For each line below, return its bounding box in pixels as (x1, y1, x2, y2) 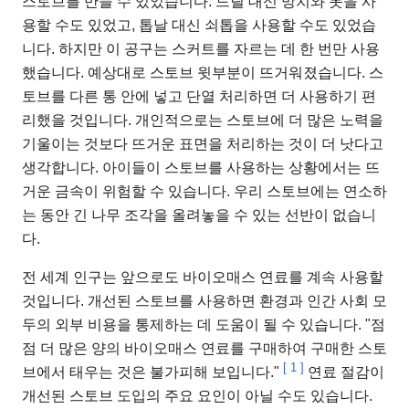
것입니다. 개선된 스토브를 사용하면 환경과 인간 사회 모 (22, 293, 387, 309)
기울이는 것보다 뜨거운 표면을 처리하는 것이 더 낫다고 (22, 136, 383, 152)
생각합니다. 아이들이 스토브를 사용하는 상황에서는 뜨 (22, 160, 380, 176)
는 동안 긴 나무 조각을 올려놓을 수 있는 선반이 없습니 (22, 207, 376, 224)
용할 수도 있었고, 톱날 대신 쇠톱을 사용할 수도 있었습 (22, 17, 376, 34)
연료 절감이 (304, 364, 384, 381)
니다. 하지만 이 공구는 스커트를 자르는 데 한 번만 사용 (22, 41, 380, 58)
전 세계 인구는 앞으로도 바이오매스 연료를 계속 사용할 (22, 269, 383, 286)
